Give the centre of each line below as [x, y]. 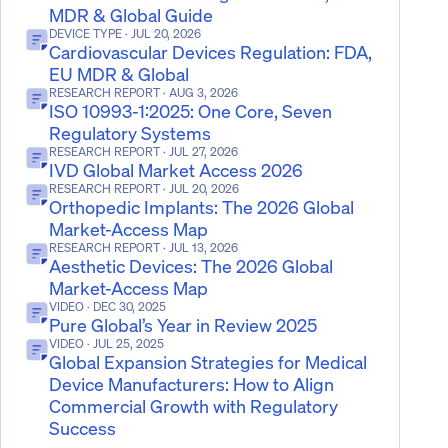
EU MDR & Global [119, 74]
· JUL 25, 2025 [124, 343]
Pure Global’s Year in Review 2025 [183, 325]
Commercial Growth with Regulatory [193, 406]
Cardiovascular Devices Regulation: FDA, [210, 52]
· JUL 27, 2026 [199, 151]
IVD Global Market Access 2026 [176, 170]
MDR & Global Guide [131, 15]
